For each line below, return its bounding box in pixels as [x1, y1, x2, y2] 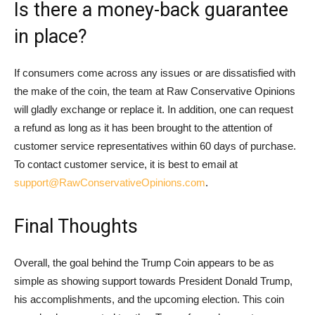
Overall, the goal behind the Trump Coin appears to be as [14, 257, 274, 269]
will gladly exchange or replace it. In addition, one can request [14, 103, 293, 116]
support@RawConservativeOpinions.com [14, 176, 205, 189]
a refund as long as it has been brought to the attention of [14, 122, 272, 134]
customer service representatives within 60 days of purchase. [14, 140, 296, 153]
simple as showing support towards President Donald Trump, [14, 275, 292, 288]
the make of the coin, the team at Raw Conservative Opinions [14, 85, 295, 98]
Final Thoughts [14, 215, 138, 238]
